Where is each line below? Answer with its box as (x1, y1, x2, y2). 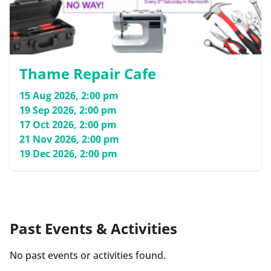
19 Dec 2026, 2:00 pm (19, 147, 117, 161)
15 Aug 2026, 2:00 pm (19, 89, 119, 103)
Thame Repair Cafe (19, 64, 156, 84)
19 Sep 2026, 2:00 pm (19, 103, 117, 117)
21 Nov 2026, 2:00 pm (19, 132, 119, 146)
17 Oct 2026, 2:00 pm (19, 118, 117, 132)
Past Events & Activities (10, 218, 177, 239)
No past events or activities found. (10, 249, 166, 263)
